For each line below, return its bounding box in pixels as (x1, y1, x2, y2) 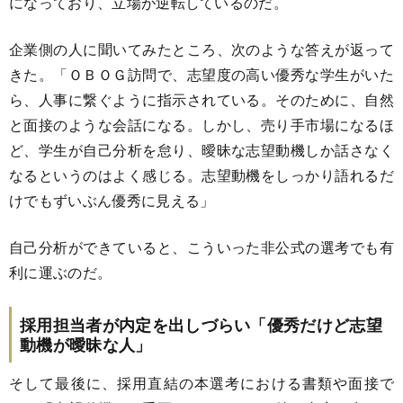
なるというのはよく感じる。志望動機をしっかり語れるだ (9, 164, 394, 185)
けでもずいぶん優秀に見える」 (9, 189, 215, 210)
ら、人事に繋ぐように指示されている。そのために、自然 (9, 88, 394, 110)
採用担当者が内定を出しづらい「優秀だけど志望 (20, 312, 383, 336)
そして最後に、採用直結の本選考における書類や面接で (9, 372, 394, 393)
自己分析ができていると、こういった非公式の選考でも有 (9, 236, 394, 257)
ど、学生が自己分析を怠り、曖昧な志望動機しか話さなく (9, 139, 394, 160)
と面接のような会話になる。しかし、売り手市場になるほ (9, 113, 394, 135)
